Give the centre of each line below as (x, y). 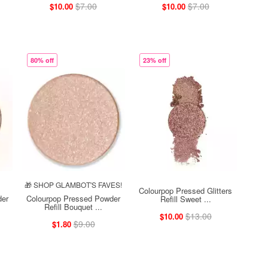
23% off (154, 60)
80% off (42, 60)
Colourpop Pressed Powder (74, 198)
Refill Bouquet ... (74, 206)
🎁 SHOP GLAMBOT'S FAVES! (74, 184)
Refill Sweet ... (185, 199)
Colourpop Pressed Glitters (186, 190)
